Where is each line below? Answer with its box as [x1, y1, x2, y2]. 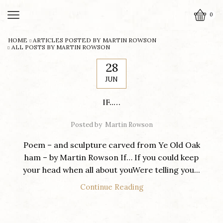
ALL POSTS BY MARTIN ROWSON [11, 43, 110, 51]
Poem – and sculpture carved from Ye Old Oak [23, 140, 200, 150]
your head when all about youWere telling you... [23, 165, 200, 175]
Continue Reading [80, 182, 143, 192]
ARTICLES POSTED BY [33, 36, 102, 44]
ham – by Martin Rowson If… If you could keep [24, 152, 199, 162]
